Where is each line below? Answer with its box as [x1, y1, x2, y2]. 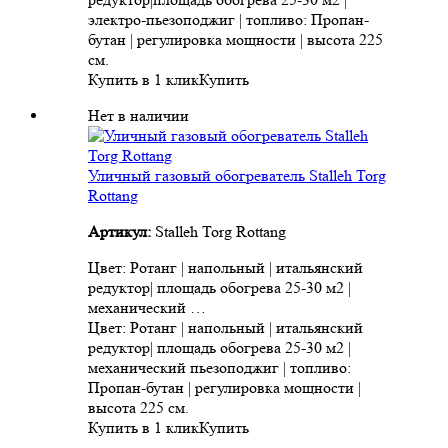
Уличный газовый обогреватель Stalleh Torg [88, 166, 386, 186]
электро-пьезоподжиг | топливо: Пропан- [88, 10, 369, 30]
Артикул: [88, 222, 155, 242]
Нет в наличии [88, 106, 189, 126]
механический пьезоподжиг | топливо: [88, 358, 351, 378]
